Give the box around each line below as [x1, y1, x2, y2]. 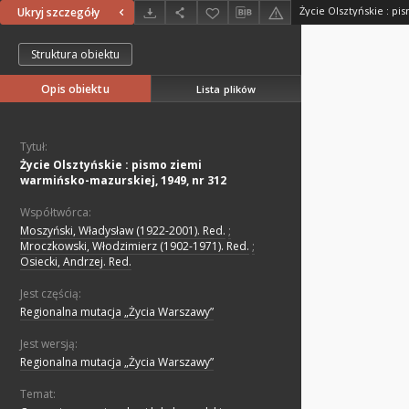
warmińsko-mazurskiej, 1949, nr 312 [20, 173, 226, 189]
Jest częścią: [20, 286, 81, 302]
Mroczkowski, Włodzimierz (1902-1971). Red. [20, 238, 249, 255]
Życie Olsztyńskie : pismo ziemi [20, 157, 202, 173]
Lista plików [195, 81, 257, 96]
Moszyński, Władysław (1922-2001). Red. [20, 223, 225, 239]
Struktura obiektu [31, 47, 120, 63]
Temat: [20, 386, 56, 403]
